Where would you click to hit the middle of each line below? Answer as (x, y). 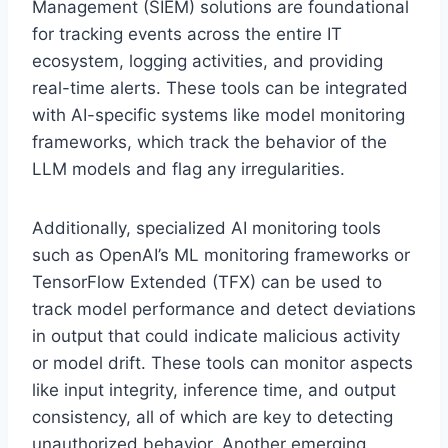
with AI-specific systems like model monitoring (218, 114)
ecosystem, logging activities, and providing (207, 60)
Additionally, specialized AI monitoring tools (206, 227)
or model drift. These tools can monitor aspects (222, 362)
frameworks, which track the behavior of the (209, 141)
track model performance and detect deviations (224, 308)
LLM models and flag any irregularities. (188, 168)
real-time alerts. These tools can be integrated (220, 87)
